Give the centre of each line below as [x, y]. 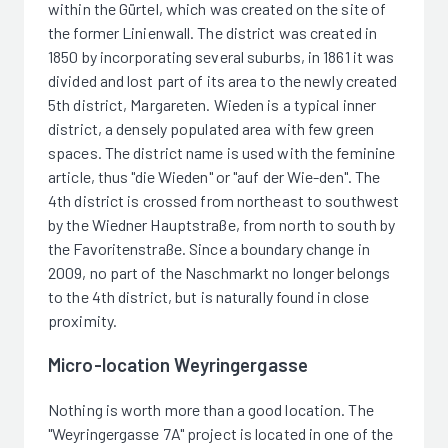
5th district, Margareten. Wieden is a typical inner [212, 104]
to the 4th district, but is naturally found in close [209, 296]
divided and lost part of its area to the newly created [223, 80]
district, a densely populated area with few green [211, 128]
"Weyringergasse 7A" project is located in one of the [221, 434]
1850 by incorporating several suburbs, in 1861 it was [221, 56]
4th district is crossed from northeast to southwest [224, 200]
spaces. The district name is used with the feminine [222, 152]
